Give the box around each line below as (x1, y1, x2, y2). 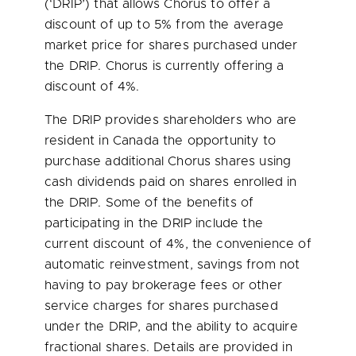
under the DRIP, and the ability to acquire (44, 320, 298, 333)
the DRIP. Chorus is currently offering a (44, 60, 284, 72)
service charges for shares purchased (44, 300, 278, 312)
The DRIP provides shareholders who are (44, 114, 297, 126)
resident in (44, 134, 113, 147)
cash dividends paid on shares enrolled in (44, 176, 297, 188)
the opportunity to (158, 134, 276, 147)
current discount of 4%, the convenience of (44, 238, 311, 250)
